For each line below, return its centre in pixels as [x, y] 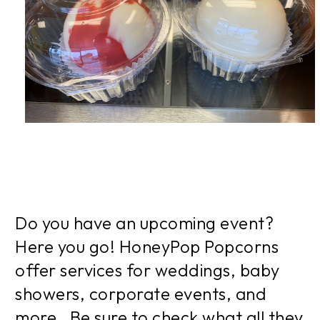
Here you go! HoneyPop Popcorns [147, 246]
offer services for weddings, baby [147, 270]
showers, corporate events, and [141, 293]
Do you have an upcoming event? [144, 222]
